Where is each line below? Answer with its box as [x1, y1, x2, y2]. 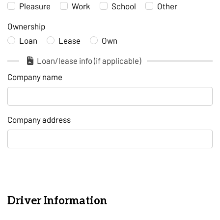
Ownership [7, 21, 45, 31]
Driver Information [7, 194, 107, 207]
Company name [7, 71, 62, 82]
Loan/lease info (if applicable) [35, 55, 141, 65]
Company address [7, 114, 71, 124]
